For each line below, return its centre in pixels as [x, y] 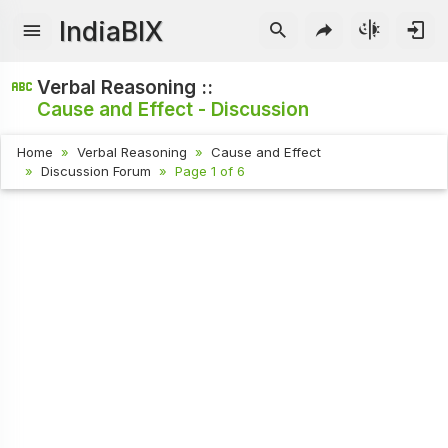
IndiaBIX [111, 31]
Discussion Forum [96, 171]
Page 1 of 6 [210, 171]
